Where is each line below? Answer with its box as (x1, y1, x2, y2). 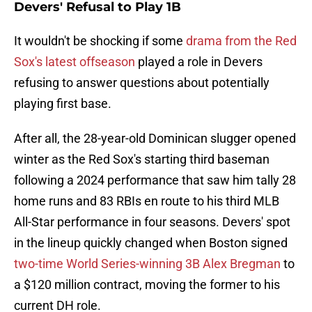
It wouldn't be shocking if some (14, 33, 186, 49)
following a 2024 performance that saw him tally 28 (14, 173, 296, 188)
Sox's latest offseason (14, 54, 135, 70)
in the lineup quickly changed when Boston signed (14, 235, 288, 251)
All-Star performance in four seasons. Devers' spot (14, 214, 290, 230)
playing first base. (14, 96, 111, 111)
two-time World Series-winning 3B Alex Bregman (14, 256, 281, 272)
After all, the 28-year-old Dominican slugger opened (14, 131, 296, 146)
